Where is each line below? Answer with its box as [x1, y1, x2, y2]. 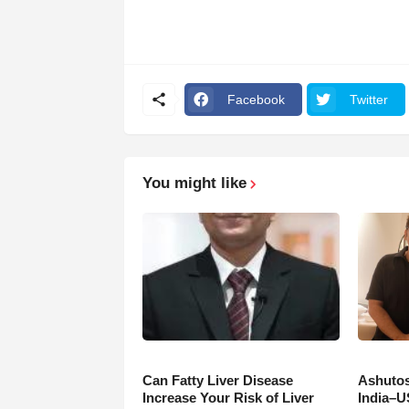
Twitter [349, 91, 388, 107]
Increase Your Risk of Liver [142, 390, 314, 406]
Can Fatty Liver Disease [142, 372, 293, 389]
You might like [142, 174, 246, 193]
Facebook [226, 91, 285, 107]
